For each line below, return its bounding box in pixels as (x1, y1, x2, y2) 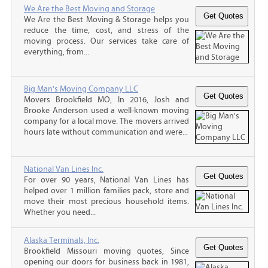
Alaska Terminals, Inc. (24, 235, 99, 245)
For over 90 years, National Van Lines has (24, 175, 189, 185)
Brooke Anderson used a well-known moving (24, 105, 189, 115)
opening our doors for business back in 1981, (24, 257, 189, 267)
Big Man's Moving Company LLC (24, 84, 138, 94)
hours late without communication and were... (24, 127, 188, 137)
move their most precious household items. (24, 196, 189, 206)
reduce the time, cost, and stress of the (24, 25, 189, 35)
